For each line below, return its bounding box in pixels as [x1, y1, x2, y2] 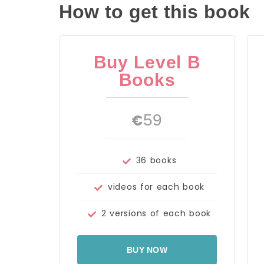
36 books [136, 154, 177, 166]
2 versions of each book [101, 207, 212, 219]
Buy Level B [93, 52, 201, 72]
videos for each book [108, 180, 204, 193]
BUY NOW [126, 245, 168, 255]
